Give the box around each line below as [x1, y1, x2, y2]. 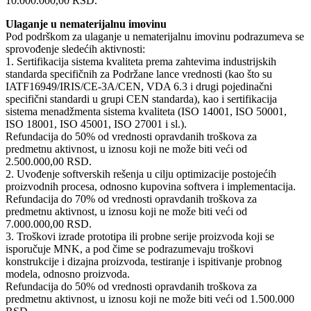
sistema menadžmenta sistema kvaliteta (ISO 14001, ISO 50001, [6, 105, 287, 117]
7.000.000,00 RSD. [6, 217, 92, 230]
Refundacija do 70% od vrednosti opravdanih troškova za [6, 192, 257, 205]
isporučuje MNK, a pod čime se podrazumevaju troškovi [6, 242, 253, 255]
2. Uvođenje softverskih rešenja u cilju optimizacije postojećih [6, 167, 276, 180]
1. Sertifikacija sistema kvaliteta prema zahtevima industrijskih [6, 55, 276, 67]
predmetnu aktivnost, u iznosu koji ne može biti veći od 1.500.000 [6, 292, 294, 305]
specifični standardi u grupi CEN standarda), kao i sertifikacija [6, 92, 277, 105]
